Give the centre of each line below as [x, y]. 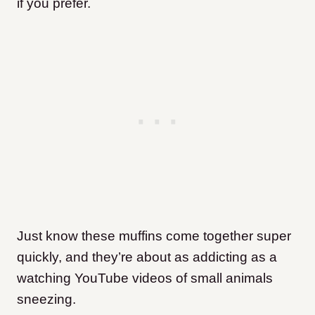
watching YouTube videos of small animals [145, 278]
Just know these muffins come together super [154, 236]
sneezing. [46, 300]
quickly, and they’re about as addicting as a [147, 257]
